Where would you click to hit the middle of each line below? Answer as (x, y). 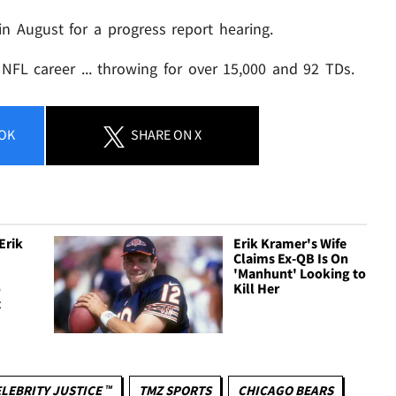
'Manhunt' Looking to (300, 274)
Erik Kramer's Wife (290, 244)
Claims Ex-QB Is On (291, 259)
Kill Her (257, 289)
